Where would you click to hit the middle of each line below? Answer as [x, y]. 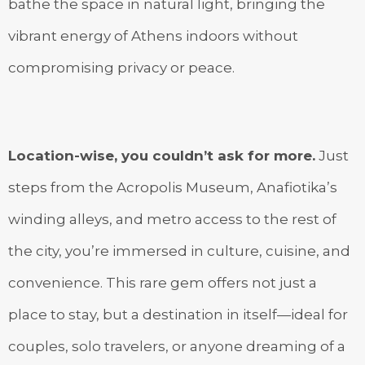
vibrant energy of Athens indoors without [153, 35]
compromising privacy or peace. [121, 67]
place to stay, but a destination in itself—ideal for [178, 314]
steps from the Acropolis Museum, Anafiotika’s [173, 187]
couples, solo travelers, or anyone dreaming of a [177, 346]
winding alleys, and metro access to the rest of [172, 219]
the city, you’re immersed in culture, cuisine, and [179, 251]
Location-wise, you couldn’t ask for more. [162, 155]
